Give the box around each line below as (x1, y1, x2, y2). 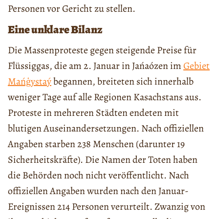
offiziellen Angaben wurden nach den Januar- (8, 184, 189, 197)
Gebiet (183, 59, 210, 72)
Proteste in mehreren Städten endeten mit (8, 106, 179, 119)
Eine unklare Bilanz (8, 22, 102, 37)
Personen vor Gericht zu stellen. (8, 1, 135, 15)
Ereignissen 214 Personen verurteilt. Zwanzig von (8, 199, 205, 213)
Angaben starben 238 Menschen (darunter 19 (8, 137, 185, 151)
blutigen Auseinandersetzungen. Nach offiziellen (8, 121, 204, 135)
